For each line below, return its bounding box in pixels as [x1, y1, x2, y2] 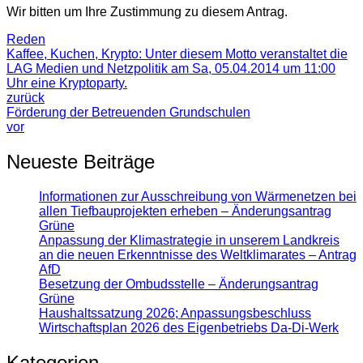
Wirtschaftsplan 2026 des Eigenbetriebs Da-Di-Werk [39, 320, 339, 335]
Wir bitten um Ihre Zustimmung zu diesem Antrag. [6, 4, 288, 19]
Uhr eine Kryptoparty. [6, 75, 127, 90]
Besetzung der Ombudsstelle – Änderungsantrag [39, 276, 318, 291]
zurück [6, 90, 45, 105]
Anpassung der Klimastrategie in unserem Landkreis [39, 233, 340, 247]
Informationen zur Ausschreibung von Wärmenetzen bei [39, 189, 357, 203]
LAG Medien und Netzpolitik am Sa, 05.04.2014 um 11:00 [6, 61, 335, 75]
